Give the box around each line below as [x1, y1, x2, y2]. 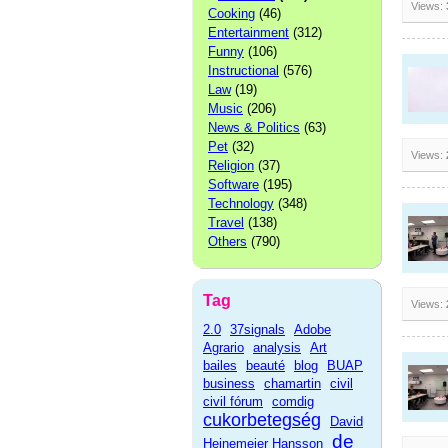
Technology [208, 196, 274, 211]
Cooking [208, 6, 255, 21]
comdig [272, 394, 314, 409]
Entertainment [208, 25, 289, 40]
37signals [230, 322, 285, 337]
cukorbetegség [203, 410, 321, 430]
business [203, 376, 255, 391]
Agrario [203, 340, 244, 355]
